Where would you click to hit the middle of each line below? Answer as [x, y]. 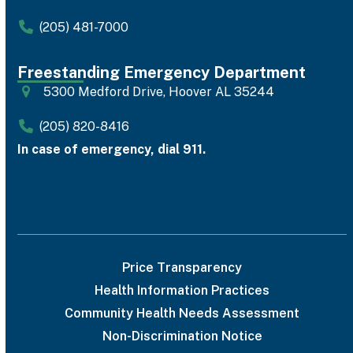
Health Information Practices [182, 291]
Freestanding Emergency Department [162, 73]
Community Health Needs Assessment [182, 314]
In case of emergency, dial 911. [112, 150]
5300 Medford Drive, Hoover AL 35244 [158, 92]
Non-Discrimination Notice [182, 336]
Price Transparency [182, 268]
